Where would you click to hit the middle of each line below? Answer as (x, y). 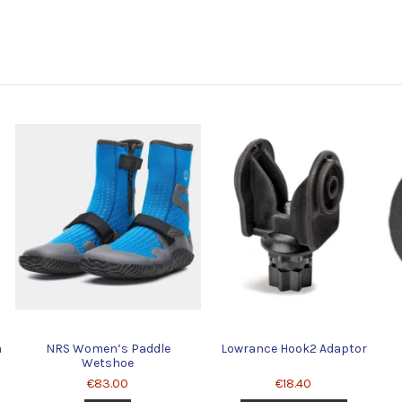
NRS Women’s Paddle (108, 348)
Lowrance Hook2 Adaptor (293, 348)
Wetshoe (108, 363)
